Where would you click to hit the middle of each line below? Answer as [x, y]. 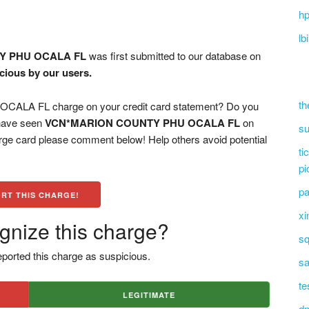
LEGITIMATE [149, 295]
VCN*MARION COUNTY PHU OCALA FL [143, 123]
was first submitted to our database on [174, 56]
